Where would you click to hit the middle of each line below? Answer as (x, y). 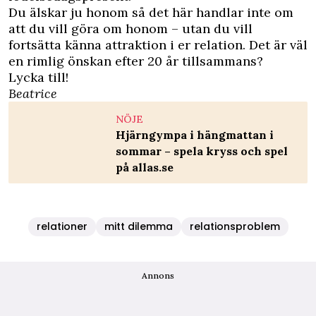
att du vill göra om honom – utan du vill (130, 29)
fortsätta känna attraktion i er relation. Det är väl (158, 45)
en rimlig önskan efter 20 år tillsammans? (136, 61)
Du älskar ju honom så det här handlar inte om (151, 13)
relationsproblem (235, 227)
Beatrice (33, 94)
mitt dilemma (138, 227)
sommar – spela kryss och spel (202, 151)
